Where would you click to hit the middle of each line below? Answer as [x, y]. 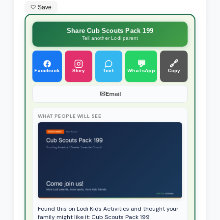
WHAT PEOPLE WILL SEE [69, 116]
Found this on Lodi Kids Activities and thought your [108, 208]
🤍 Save [41, 8]
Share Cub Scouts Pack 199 [110, 31]
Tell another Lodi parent [110, 38]
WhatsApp [141, 71]
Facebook [47, 71]
